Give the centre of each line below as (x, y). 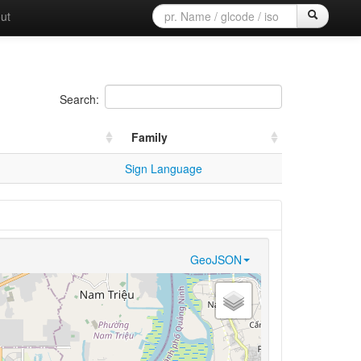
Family (149, 137)
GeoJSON (216, 259)
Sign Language (163, 168)
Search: (79, 99)
